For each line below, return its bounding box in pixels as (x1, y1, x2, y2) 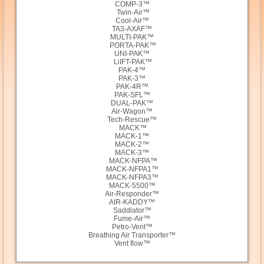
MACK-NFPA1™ (105, 165, 159, 174)
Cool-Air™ (115, 16, 149, 25)
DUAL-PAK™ (111, 99, 153, 108)
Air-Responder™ (105, 190, 159, 199)
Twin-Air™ (114, 8, 150, 17)
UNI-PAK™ (114, 49, 150, 58)
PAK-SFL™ (114, 91, 150, 100)
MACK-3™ (115, 148, 149, 157)
